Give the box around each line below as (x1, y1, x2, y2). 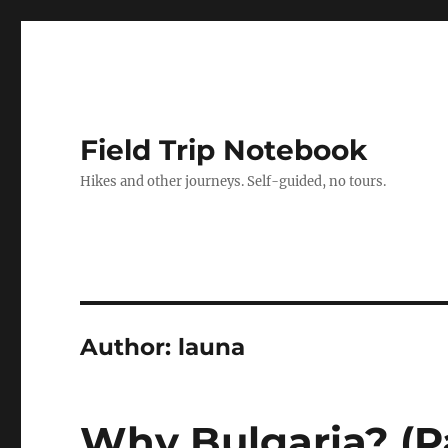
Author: (80, 333, 179, 361)
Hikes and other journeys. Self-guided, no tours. (80, 173, 387, 190)
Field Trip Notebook (80, 133, 368, 167)
